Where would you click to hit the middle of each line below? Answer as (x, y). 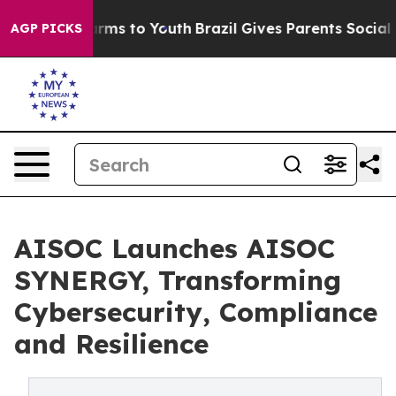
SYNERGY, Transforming (178, 280)
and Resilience (111, 344)
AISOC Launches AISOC (175, 248)
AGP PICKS (46, 28)
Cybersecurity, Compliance (196, 312)
